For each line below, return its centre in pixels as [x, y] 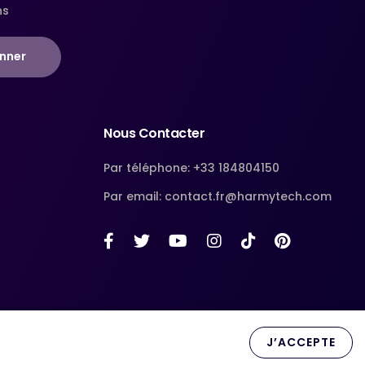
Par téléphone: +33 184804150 [191, 167]
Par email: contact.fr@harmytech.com [218, 196]
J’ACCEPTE [301, 342]
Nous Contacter [154, 133]
